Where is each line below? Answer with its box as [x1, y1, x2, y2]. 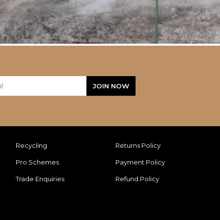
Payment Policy [115, 158, 165, 166]
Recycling [16, 141, 48, 149]
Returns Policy [115, 141, 161, 149]
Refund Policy [115, 174, 160, 183]
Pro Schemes [16, 158, 59, 166]
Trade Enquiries [16, 174, 65, 183]
